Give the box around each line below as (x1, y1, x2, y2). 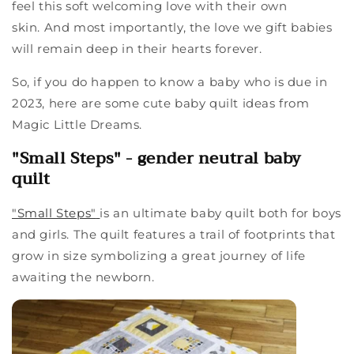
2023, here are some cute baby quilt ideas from (12, 96, 310, 111)
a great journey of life (171, 248, 306, 264)
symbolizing (90, 248, 168, 264)
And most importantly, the (43, 20, 215, 35)
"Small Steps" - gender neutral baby (12, 144, 303, 172)
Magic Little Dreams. (12, 117, 146, 132)
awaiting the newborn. (12, 269, 155, 285)
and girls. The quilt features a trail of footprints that (12, 227, 336, 243)
